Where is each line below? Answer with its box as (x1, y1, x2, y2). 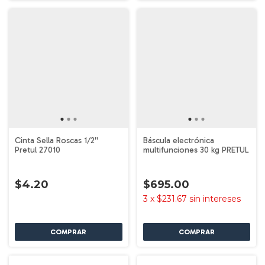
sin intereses (189, 193, 241, 204)
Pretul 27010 (15, 145, 60, 155)
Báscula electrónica (143, 135, 214, 146)
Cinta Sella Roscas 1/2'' (15, 135, 98, 146)
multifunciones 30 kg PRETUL (143, 145, 249, 155)
